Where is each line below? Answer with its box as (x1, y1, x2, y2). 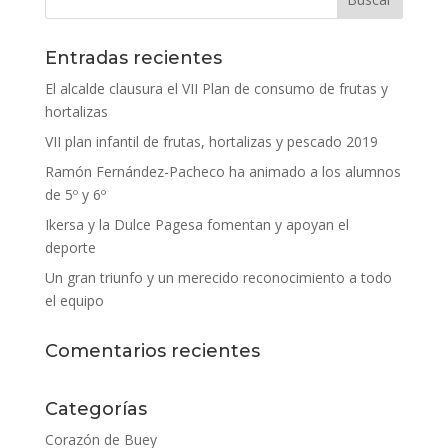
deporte (44, 237, 96, 257)
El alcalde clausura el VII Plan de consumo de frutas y (44, 78, 388, 98)
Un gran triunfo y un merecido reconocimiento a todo (44, 267, 392, 287)
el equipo (44, 290, 104, 310)
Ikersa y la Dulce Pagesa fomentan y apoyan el (44, 214, 349, 234)
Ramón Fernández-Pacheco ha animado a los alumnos (44, 161, 401, 181)
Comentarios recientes (44, 339, 260, 362)
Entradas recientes (44, 46, 222, 69)
